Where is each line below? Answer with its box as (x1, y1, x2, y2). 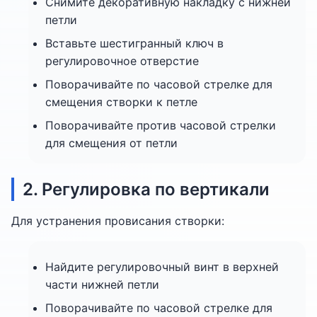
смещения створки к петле (45, 95, 197, 109)
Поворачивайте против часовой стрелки (45, 118, 276, 132)
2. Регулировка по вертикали (23, 179, 270, 200)
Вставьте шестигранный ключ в (45, 36, 224, 50)
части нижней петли (45, 277, 159, 292)
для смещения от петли (45, 136, 178, 150)
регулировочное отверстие (45, 54, 199, 68)
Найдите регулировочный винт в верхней (45, 260, 279, 274)
